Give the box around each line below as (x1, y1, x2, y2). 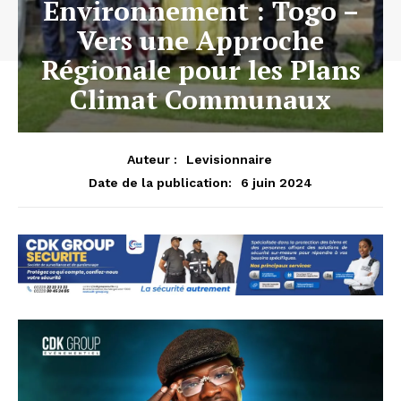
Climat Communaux (70, 81, 331, 117)
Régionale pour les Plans (40, 51, 361, 88)
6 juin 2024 (241, 175, 312, 190)
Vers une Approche (77, 21, 324, 58)
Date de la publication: (89, 175, 232, 190)
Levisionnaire (185, 151, 272, 166)
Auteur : (126, 151, 177, 166)
